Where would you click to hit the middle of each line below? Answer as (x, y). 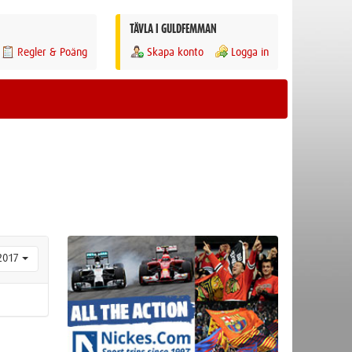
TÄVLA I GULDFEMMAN (173, 29)
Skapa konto (175, 52)
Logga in (250, 52)
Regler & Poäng (52, 52)
